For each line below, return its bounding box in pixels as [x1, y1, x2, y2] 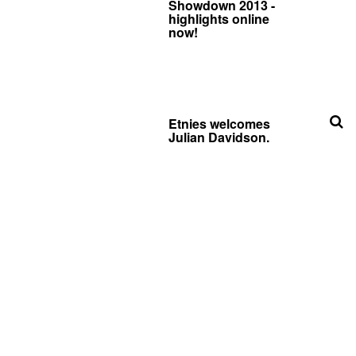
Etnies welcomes [168, 114, 270, 133]
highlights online [168, 9, 269, 28]
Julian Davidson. [168, 127, 269, 146]
